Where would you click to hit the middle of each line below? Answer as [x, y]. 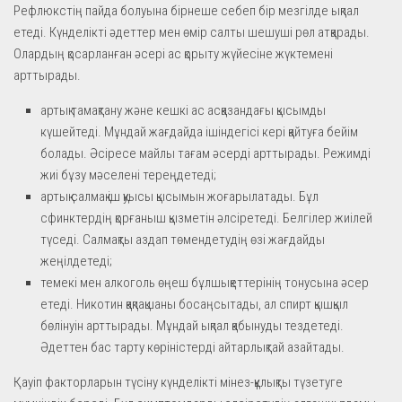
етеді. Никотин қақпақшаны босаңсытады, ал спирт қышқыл [194, 304]
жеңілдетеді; [76, 261]
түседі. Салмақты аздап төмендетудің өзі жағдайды [183, 239]
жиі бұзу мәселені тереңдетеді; [128, 175]
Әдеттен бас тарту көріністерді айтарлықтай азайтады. [192, 347]
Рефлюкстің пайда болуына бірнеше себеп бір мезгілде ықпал [186, 10]
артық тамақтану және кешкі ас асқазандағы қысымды [183, 110]
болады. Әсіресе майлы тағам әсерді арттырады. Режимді [205, 153]
